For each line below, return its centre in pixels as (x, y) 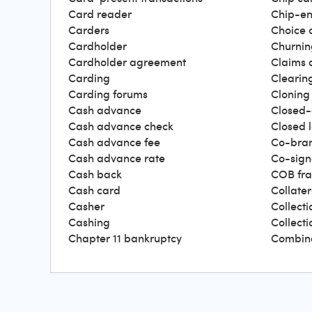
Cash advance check (121, 126)
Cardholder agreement (127, 62)
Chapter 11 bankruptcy (125, 238)
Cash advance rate (117, 158)
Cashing (89, 222)
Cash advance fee (114, 142)
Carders (89, 30)
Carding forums (108, 94)
